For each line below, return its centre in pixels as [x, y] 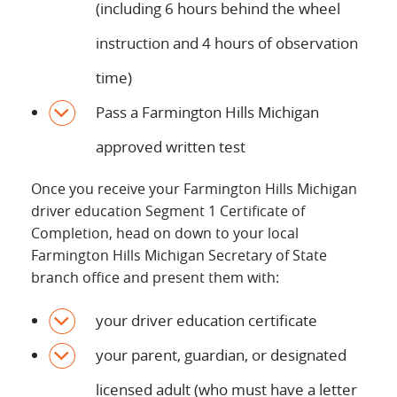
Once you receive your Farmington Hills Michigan [194, 189]
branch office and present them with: [155, 277]
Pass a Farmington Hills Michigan [207, 112]
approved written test [171, 147]
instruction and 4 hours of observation [227, 43]
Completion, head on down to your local [165, 233]
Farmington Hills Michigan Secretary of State [179, 255]
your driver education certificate [206, 320]
